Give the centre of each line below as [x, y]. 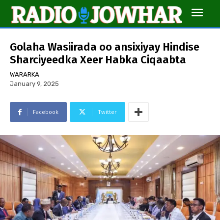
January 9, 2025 [34, 84]
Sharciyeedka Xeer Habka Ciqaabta [98, 60]
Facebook [46, 112]
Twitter [107, 112]
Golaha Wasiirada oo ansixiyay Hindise [105, 47]
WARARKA [25, 75]
